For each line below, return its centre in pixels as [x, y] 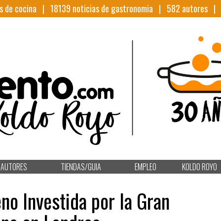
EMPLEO [146, 167]
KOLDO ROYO [199, 167]
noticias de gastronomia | [119, 8]
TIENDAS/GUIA [81, 167]
